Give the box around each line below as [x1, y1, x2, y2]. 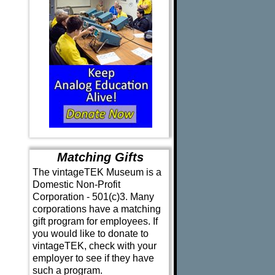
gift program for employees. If [32, 216, 158, 227]
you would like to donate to [32, 228, 149, 239]
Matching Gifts [57, 150, 144, 165]
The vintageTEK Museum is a [32, 167, 161, 178]
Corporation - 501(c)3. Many [32, 192, 154, 203]
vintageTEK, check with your [32, 241, 157, 252]
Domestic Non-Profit [32, 179, 120, 190]
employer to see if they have [32, 253, 154, 264]
